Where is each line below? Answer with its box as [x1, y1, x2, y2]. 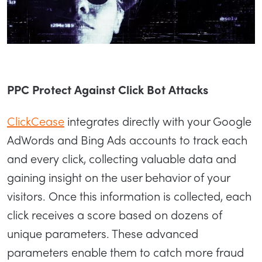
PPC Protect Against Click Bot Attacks [7, 80, 208, 98]
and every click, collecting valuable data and [7, 149, 236, 167]
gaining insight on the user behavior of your [7, 168, 230, 185]
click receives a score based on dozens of [7, 205, 222, 223]
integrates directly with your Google [64, 112, 251, 129]
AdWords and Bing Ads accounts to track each [7, 130, 247, 148]
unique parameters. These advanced [7, 224, 198, 242]
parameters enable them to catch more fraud [7, 243, 244, 260]
